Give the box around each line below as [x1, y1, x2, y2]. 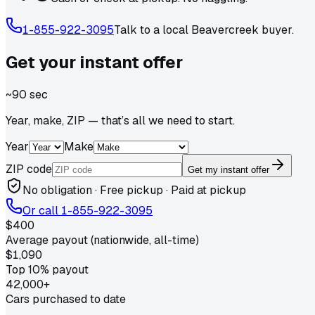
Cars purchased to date [6, 291, 126, 307]
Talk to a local [114, 22, 191, 37]
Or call [22, 202, 61, 218]
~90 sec [6, 86, 48, 102]
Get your [6, 51, 79, 73]
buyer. [259, 22, 294, 37]
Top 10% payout [6, 262, 89, 277]
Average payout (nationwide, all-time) [6, 232, 199, 247]
